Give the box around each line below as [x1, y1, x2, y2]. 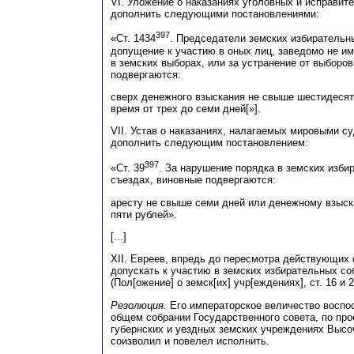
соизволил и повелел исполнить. [111, 334, 269, 347]
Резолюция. [111, 299, 167, 311]
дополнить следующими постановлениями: [111, 8, 319, 21]
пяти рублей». [111, 208, 177, 220]
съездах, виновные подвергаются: [111, 174, 276, 186]
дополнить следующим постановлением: [111, 137, 308, 149]
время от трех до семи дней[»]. [111, 103, 261, 115]
